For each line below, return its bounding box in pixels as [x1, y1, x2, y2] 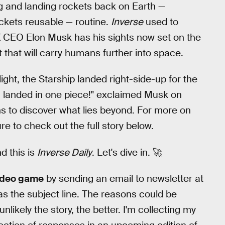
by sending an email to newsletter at [44, 172, 203, 185]
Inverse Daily [37, 146, 92, 159]
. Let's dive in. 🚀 [92, 146, 162, 159]
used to [143, 15, 178, 28]
